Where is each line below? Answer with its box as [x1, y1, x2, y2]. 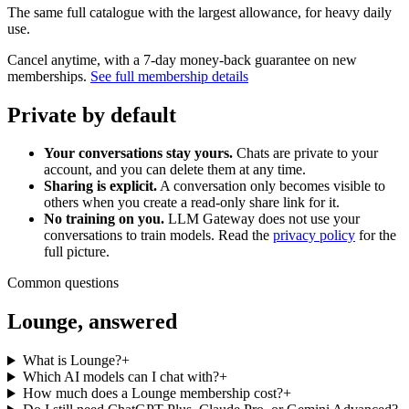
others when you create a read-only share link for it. [44, 194, 340, 211]
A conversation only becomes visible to [160, 178, 385, 194]
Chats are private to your [236, 145, 378, 162]
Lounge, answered [7, 309, 177, 334]
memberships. [7, 68, 87, 84]
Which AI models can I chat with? [22, 369, 219, 385]
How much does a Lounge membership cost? [22, 385, 283, 402]
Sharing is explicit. [44, 178, 157, 194]
